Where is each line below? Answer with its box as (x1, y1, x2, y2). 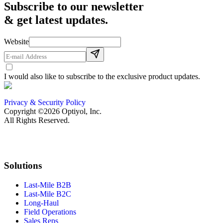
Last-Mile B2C (24, 190, 71, 199)
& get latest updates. (4, 13, 108, 26)
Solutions (4, 160, 42, 171)
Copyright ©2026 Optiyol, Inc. (4, 107, 102, 115)
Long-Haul (24, 199, 59, 208)
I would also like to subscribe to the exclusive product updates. (4, 72, 200, 81)
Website (4, 37, 29, 46)
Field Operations (24, 208, 76, 217)
